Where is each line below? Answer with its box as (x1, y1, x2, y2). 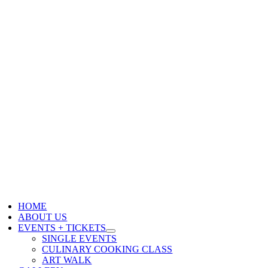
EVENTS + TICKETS (18, 223, 106, 233)
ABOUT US (18, 212, 68, 223)
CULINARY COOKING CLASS (42, 244, 173, 255)
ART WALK (42, 255, 92, 266)
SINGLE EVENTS (42, 233, 117, 244)
